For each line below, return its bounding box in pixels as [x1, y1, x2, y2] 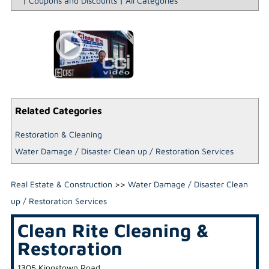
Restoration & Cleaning [14, 129, 102, 139]
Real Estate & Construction [10, 179, 112, 189]
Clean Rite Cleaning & [17, 219, 209, 241]
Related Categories [14, 105, 102, 116]
